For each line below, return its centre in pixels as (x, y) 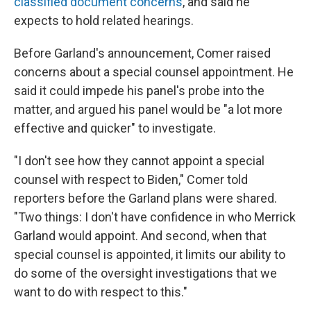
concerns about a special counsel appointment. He (154, 72)
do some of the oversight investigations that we (145, 273)
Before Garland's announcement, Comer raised (142, 53)
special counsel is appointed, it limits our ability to (150, 254)
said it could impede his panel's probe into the (139, 91)
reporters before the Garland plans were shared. (145, 198)
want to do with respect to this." (101, 292)
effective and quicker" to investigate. (115, 128)
